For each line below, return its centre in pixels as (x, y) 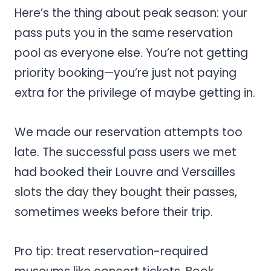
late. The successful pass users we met (126, 152)
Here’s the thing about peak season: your (131, 13)
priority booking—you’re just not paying (126, 73)
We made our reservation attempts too (129, 132)
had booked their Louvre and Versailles (125, 172)
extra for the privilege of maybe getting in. (135, 93)
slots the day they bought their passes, (126, 192)
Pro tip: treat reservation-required (111, 251)
